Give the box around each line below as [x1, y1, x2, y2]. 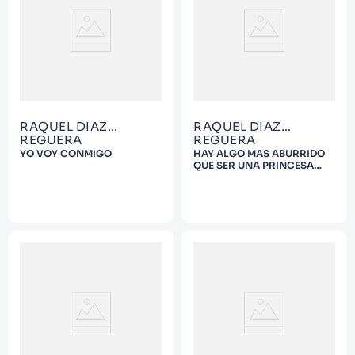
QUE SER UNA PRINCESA [193, 159, 314, 171]
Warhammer [48, 13, 107, 27]
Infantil [48, 40, 81, 55]
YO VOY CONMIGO [20, 147, 112, 159]
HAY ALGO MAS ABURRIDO [193, 147, 325, 159]
